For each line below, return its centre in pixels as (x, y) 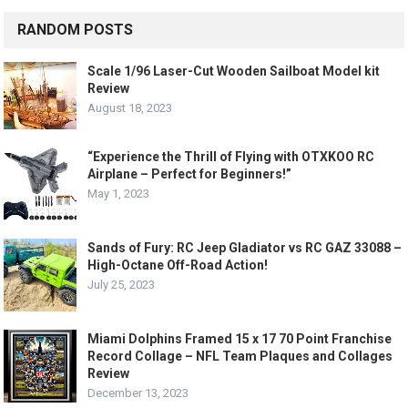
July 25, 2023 (122, 285)
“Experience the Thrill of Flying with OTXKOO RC (231, 157)
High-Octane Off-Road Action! (178, 265)
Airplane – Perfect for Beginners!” (190, 174)
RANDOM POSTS (76, 29)
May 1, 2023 (119, 194)
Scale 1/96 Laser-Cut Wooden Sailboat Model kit (234, 71)
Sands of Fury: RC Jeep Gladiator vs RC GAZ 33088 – (245, 248)
